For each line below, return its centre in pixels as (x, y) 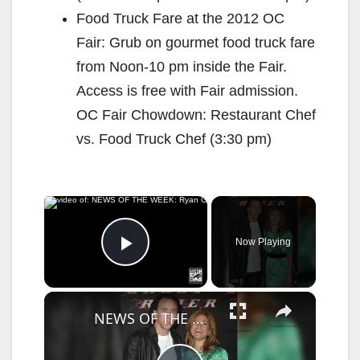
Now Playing (264, 241)
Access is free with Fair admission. (187, 90)
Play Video (186, 265)
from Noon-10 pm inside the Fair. (182, 66)
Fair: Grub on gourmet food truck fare (196, 42)
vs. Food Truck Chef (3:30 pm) (174, 139)
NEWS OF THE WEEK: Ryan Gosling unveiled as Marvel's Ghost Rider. (198, 318)
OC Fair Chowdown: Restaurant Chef (196, 115)
